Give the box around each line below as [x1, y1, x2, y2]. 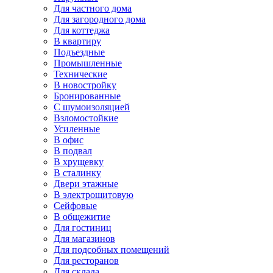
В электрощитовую [54, 190, 133, 200]
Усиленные [54, 124, 100, 135]
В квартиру [54, 36, 101, 47]
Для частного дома [54, 3, 132, 14]
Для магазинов [54, 233, 115, 244]
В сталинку [54, 168, 101, 179]
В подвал [54, 146, 92, 157]
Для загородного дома [54, 14, 146, 25]
